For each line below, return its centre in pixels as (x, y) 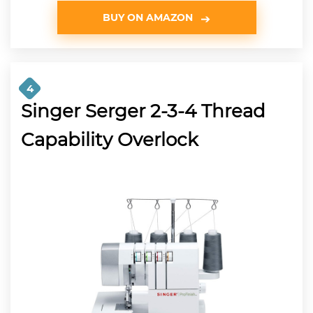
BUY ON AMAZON (148, 17)
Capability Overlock (110, 139)
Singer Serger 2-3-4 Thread (143, 111)
